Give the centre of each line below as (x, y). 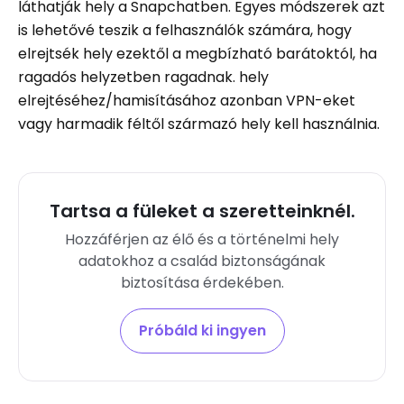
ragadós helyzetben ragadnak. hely (143, 77)
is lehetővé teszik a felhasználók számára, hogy (185, 30)
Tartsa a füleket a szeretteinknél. (202, 211)
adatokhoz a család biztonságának (202, 261)
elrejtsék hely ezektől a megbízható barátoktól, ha (197, 54)
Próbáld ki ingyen (202, 331)
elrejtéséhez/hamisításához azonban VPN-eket (187, 101)
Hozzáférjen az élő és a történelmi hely (202, 239)
